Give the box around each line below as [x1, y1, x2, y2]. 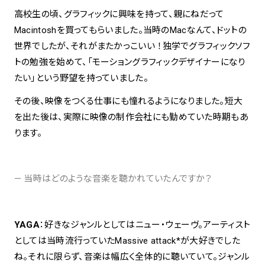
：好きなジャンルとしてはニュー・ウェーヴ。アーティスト [40, 219, 251, 231]
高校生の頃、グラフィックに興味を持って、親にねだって [14, 8, 224, 20]
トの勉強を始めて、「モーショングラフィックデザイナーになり [14, 56, 245, 67]
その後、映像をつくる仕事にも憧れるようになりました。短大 [14, 95, 243, 106]
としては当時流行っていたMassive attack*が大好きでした [14, 235, 241, 247]
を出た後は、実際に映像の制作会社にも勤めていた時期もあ [14, 111, 248, 122]
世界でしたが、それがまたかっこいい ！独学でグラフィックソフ [14, 40, 250, 51]
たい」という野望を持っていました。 [14, 72, 148, 83]
